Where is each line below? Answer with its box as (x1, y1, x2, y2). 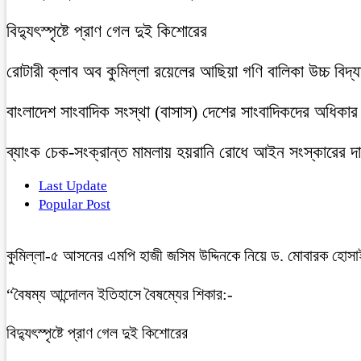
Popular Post (39, 196, 110, 212)
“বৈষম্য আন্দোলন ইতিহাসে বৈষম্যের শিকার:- (6, 284, 233, 303)
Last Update (39, 177, 107, 193)
